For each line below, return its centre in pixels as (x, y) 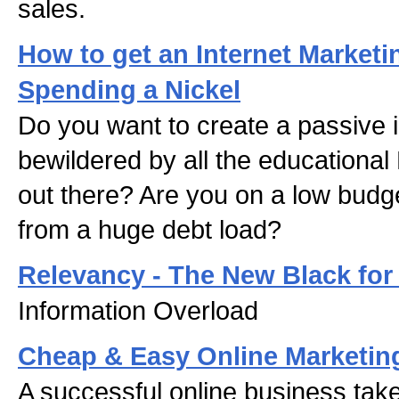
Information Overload (138, 310)
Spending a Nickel (129, 90)
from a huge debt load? (150, 229)
